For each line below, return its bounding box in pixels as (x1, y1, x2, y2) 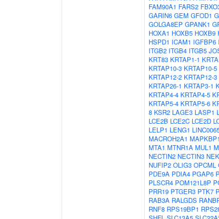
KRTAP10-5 (184, 64, 217, 73)
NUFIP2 (149, 160, 171, 170)
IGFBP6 (193, 37, 216, 46)
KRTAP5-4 (149, 99, 178, 108)
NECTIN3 (177, 152, 204, 161)
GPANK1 (185, 20, 210, 29)
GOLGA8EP (149, 20, 183, 29)
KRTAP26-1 (149, 81, 182, 90)
